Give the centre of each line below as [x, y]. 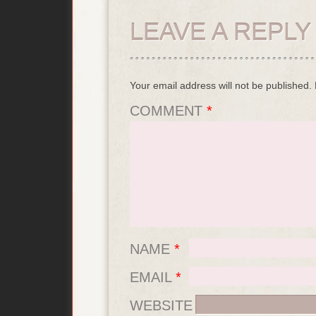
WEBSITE [161, 306]
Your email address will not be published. [221, 86]
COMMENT [168, 111]
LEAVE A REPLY [220, 32]
